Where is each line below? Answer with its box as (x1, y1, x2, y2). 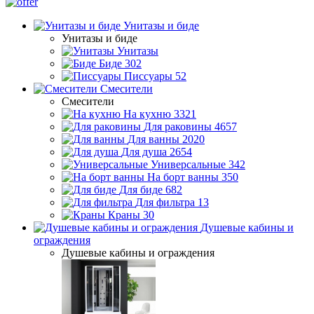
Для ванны (128, 133, 179, 145)
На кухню (123, 108, 171, 120)
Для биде (119, 184, 163, 196)
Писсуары (124, 70, 172, 82)
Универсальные (151, 158, 226, 170)
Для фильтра (135, 196, 195, 208)
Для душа (121, 146, 167, 158)
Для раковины (144, 121, 212, 132)
